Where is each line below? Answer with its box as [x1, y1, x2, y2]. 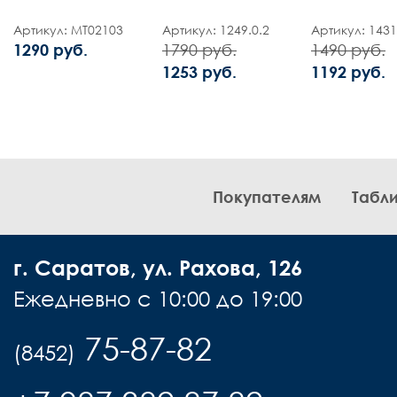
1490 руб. [311, 40, 385, 59]
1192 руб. [311, 62, 385, 82]
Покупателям [213, 187, 321, 206]
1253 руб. [162, 62, 237, 82]
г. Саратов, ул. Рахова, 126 [13, 254, 302, 280]
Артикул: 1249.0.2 [162, 21, 269, 38]
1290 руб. [13, 40, 88, 59]
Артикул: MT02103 [13, 21, 123, 38]
